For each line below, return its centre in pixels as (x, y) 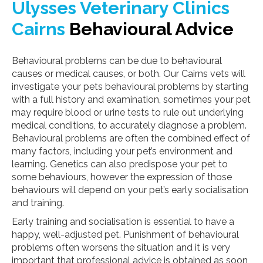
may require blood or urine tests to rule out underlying (128, 112)
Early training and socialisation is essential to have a (123, 222)
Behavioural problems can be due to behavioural (117, 61)
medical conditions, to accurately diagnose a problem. (129, 125)
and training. (38, 203)
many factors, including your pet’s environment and (122, 151)
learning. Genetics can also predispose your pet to (120, 164)
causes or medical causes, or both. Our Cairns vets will (129, 74)
